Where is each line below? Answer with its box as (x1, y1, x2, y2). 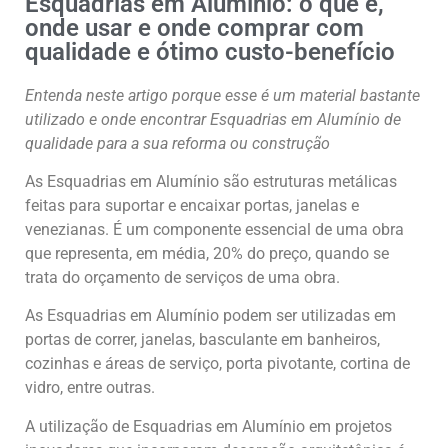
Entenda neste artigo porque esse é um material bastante (25, 85, 420, 105)
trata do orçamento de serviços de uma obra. (25, 268, 340, 288)
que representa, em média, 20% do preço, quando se (25, 244, 389, 264)
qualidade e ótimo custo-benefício (25, 37, 395, 66)
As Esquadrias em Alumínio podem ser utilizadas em (25, 306, 396, 326)
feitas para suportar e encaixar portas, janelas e (25, 196, 359, 216)
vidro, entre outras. (25, 378, 155, 398)
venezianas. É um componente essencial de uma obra (25, 220, 404, 240)
